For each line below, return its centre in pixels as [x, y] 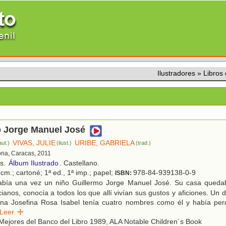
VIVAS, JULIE [34, 143]
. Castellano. [79, 163]
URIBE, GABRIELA [105, 143]
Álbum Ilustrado [34, 163]
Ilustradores [176, 73]
